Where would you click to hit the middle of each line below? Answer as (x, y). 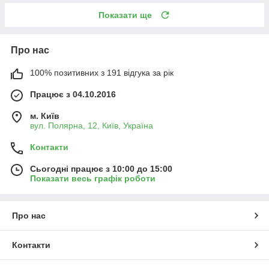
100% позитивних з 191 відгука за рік (102, 73)
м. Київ (45, 116)
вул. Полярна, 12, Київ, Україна (92, 126)
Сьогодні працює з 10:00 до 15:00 (101, 169)
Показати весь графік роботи (93, 179)
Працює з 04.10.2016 (73, 95)
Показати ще (125, 15)
